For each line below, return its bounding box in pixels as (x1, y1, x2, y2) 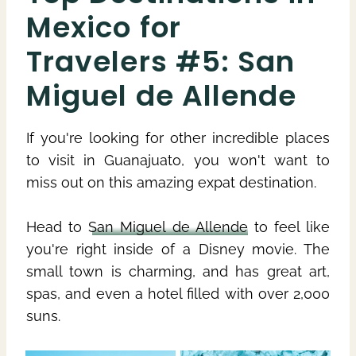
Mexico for (26, 6, 181, 48)
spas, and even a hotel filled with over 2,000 (26, 284, 330, 302)
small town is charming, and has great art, (26, 262, 330, 280)
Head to (26, 218, 89, 235)
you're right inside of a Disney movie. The (26, 240, 330, 257)
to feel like (247, 218, 330, 235)
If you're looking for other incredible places (26, 129, 330, 146)
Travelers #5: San (26, 41, 296, 82)
